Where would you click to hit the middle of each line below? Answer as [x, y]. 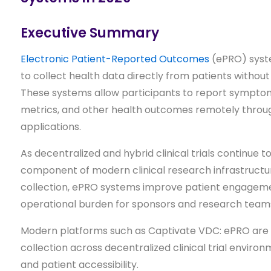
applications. [51, 126]
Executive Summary [90, 33]
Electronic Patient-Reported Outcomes [115, 59]
